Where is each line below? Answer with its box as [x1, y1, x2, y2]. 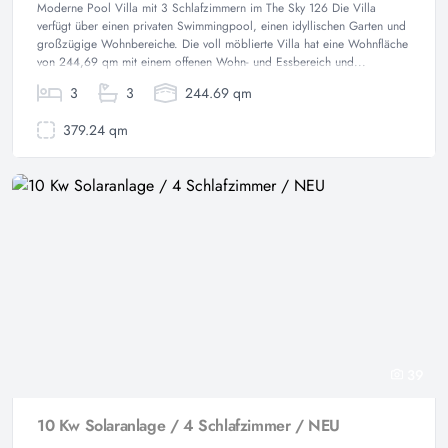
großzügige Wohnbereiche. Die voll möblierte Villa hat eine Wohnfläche [37, 35, 408, 53]
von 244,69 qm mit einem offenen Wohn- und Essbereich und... [37, 53, 366, 71]
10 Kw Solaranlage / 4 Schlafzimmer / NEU [37, 414, 340, 437]
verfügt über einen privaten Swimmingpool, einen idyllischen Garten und [37, 17, 406, 35]
